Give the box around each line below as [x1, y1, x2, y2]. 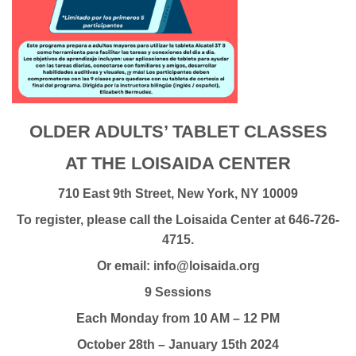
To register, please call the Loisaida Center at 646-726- [17, 213, 339, 227]
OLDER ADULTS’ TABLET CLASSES [29, 121, 327, 141]
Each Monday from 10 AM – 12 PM [76, 311, 280, 326]
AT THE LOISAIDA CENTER [65, 153, 291, 173]
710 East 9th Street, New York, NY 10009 [58, 187, 298, 201]
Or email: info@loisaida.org [96, 259, 260, 273]
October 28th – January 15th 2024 [77, 338, 279, 352]
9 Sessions [145, 285, 211, 300]
